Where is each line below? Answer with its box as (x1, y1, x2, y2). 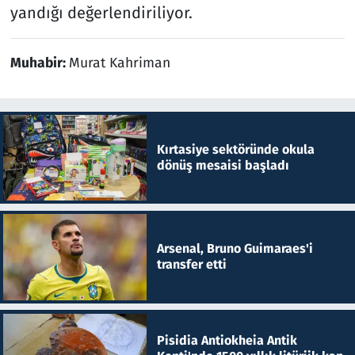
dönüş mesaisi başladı (156, 157, 289, 173)
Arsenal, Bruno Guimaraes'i (156, 241, 313, 257)
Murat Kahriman (68, 54, 170, 71)
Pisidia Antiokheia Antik (156, 332, 297, 348)
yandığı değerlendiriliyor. (10, 2, 193, 22)
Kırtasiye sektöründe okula (156, 141, 315, 157)
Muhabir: (10, 54, 69, 71)
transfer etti (156, 257, 227, 273)
